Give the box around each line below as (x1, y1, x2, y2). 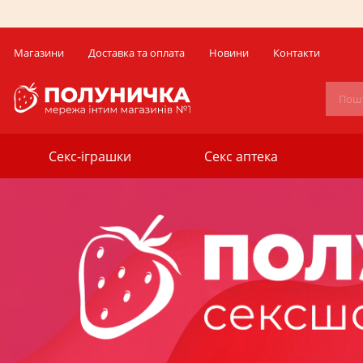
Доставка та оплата (88, 45, 185, 60)
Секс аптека (204, 147, 279, 165)
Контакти (273, 45, 320, 60)
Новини (209, 45, 249, 60)
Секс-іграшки (48, 147, 131, 165)
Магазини (14, 45, 64, 60)
